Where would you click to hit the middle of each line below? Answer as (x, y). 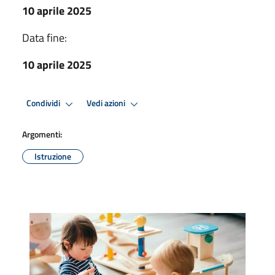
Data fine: (45, 37)
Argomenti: (42, 134)
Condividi (44, 103)
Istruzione (53, 156)
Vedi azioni (107, 103)
